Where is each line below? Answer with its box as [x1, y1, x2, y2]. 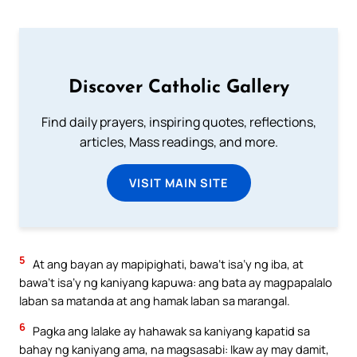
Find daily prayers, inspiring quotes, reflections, [41, 113, 316, 131]
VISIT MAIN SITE [128, 175, 229, 191]
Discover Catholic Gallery [68, 79, 289, 98]
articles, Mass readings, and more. [79, 133, 278, 151]
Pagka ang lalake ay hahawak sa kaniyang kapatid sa [30, 323, 310, 339]
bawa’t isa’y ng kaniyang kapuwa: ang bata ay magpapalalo [19, 274, 332, 291]
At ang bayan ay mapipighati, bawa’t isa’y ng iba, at [30, 256, 304, 273]
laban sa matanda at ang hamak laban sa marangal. [19, 292, 290, 309]
